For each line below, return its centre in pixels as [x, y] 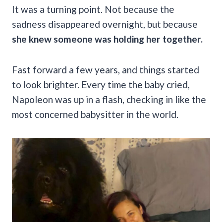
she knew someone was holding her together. [107, 39]
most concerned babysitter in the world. [95, 114]
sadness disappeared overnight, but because [105, 24]
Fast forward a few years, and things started [106, 69]
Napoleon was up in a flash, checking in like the [109, 99]
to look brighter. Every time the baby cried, [101, 84]
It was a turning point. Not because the [93, 9]
